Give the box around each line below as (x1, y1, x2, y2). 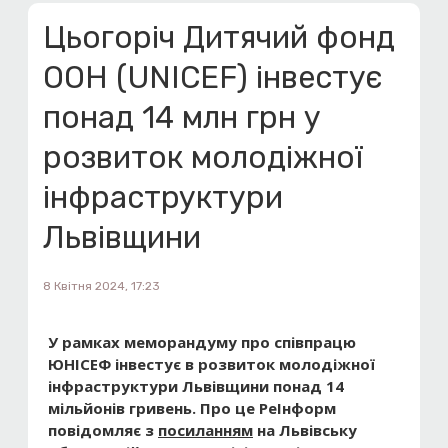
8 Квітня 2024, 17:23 (43, 279, 160, 293)
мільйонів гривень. (48, 398, 200, 418)
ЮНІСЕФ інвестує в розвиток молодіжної (48, 354, 375, 374)
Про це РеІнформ (200, 398, 336, 418)
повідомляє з (48, 420, 158, 440)
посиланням (158, 420, 253, 440)
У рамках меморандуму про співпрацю (48, 332, 356, 352)
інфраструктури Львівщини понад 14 (48, 376, 344, 396)
